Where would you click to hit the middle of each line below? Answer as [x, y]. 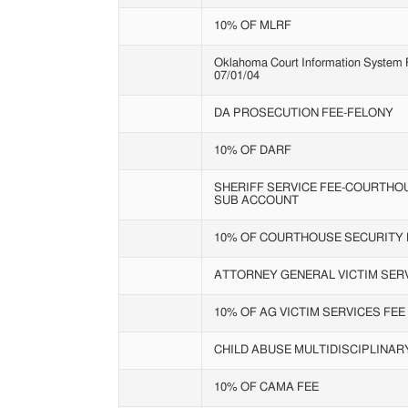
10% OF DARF [252, 151]
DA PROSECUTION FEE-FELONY [303, 114]
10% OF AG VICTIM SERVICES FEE [309, 313]
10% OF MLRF [252, 26]
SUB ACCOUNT [256, 201]
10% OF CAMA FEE [266, 388]
